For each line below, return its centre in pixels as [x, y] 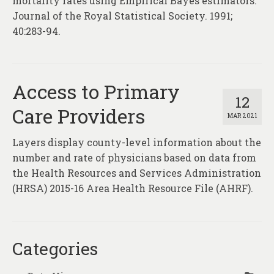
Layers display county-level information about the [137, 143]
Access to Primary [96, 92]
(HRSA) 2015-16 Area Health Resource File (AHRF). [133, 188]
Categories [55, 249]
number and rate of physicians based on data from [134, 158]
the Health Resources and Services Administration [137, 173]
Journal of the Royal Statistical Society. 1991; [122, 16]
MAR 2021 [242, 116]
